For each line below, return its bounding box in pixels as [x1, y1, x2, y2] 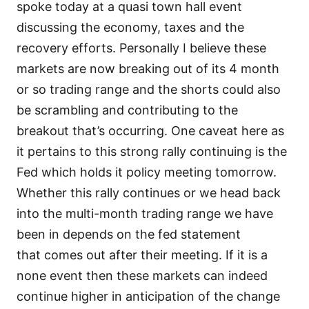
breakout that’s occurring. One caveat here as [17, 123, 284, 138]
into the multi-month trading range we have [17, 206, 273, 221]
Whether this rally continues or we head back [17, 185, 281, 200]
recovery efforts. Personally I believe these [17, 40, 266, 55]
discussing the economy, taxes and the [17, 19, 244, 34]
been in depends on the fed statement [17, 226, 241, 241]
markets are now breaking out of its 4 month [17, 61, 279, 76]
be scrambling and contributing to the [17, 102, 238, 117]
